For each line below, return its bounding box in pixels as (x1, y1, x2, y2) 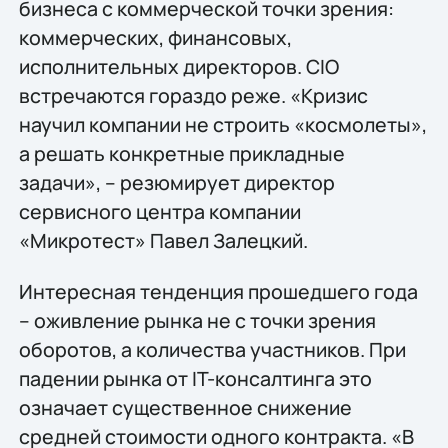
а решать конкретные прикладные (18, 139, 345, 167)
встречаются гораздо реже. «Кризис (18, 81, 368, 109)
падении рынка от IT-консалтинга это (18, 365, 372, 393)
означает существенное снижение (18, 394, 352, 422)
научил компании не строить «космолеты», (18, 110, 427, 138)
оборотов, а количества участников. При (18, 336, 406, 364)
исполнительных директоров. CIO (18, 52, 339, 80)
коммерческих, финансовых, (18, 23, 292, 51)
